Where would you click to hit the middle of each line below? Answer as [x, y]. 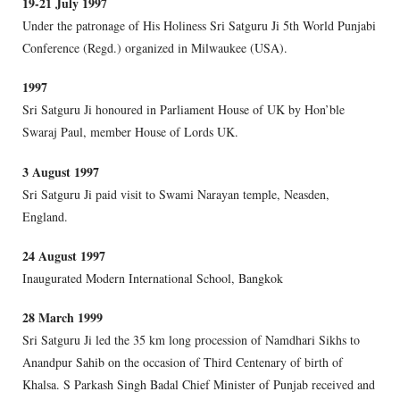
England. [45, 216]
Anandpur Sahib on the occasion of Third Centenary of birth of [183, 362]
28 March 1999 [62, 317]
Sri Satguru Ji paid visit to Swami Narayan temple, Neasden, [176, 194]
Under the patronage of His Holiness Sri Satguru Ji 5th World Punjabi [199, 26]
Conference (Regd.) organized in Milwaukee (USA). [155, 48]
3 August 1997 [61, 171]
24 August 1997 [64, 255]
